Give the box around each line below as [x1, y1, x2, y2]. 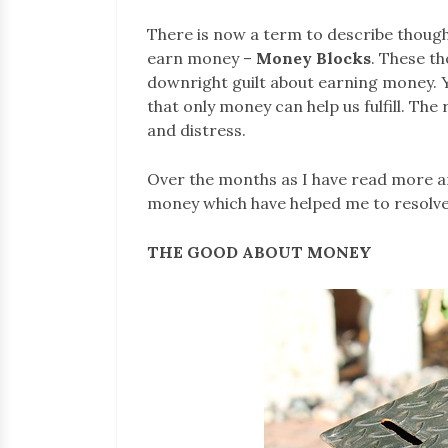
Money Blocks [256, 47, 371, 68]
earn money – [147, 47, 256, 68]
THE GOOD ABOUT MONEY [147, 241, 372, 262]
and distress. [147, 119, 246, 140]
